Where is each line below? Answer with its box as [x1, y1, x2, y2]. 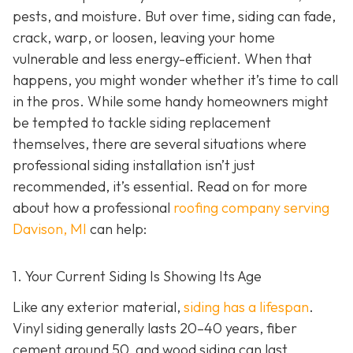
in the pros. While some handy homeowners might [13, 92, 329, 110]
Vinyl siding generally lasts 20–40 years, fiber [13, 319, 297, 338]
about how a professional [13, 199, 173, 217]
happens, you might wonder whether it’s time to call [13, 71, 338, 89]
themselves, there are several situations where [13, 135, 307, 153]
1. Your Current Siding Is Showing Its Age [13, 267, 262, 285]
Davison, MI [13, 220, 87, 238]
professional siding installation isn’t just [13, 156, 255, 174]
